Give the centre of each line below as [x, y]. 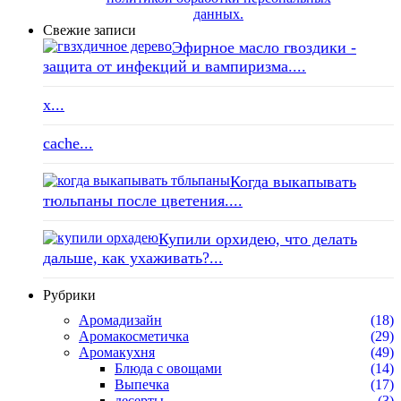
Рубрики [69, 294]
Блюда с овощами [168, 368]
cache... [68, 143]
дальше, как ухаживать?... [133, 257]
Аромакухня [117, 352]
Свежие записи [90, 30]
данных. [218, 13]
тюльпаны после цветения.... [143, 200]
